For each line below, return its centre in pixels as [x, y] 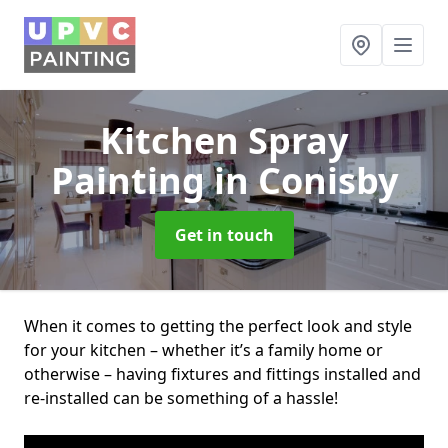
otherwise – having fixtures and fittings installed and [222, 374]
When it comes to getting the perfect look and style [218, 326]
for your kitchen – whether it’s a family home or [203, 350]
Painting [132, 180]
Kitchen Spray [224, 140]
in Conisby [305, 180]
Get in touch [224, 235]
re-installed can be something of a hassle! [183, 398]
